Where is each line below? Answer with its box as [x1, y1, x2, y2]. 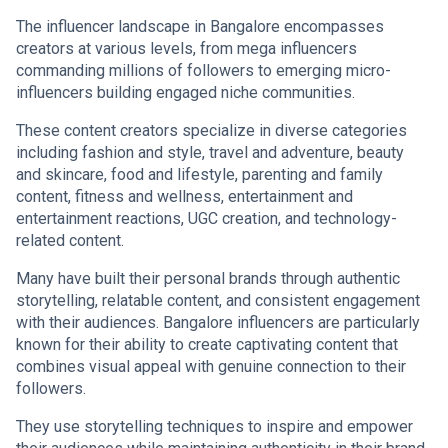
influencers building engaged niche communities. [16, 83, 355, 103]
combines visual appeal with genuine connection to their [16, 357, 406, 377]
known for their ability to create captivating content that [16, 335, 398, 355]
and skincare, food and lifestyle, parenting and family [16, 165, 383, 185]
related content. [16, 231, 124, 251]
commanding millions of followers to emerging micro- [16, 61, 391, 81]
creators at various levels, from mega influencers [16, 39, 357, 59]
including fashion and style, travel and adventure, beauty [16, 143, 404, 163]
